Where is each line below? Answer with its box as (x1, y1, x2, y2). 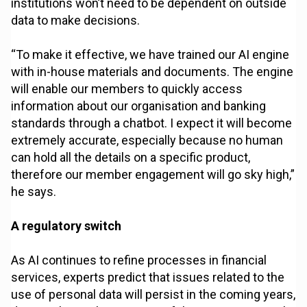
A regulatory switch (11, 219, 122, 234)
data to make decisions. (11, 13, 140, 28)
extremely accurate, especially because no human (11, 133, 284, 148)
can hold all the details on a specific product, (11, 150, 251, 165)
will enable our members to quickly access (11, 82, 243, 97)
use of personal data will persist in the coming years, (11, 287, 296, 302)
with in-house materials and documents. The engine (11, 64, 294, 79)
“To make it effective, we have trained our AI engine (11, 47, 290, 62)
